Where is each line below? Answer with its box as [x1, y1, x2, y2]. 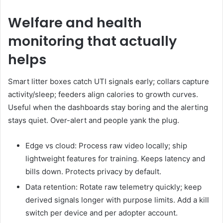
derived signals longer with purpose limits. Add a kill [25, 195, 209, 205]
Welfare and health [8, 13, 142, 32]
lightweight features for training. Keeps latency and [25, 154, 205, 164]
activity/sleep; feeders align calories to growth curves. [8, 90, 198, 100]
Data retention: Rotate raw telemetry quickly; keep [25, 182, 202, 192]
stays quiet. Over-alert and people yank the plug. [8, 115, 179, 125]
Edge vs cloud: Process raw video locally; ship [25, 141, 187, 151]
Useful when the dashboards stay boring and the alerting [8, 103, 208, 112]
